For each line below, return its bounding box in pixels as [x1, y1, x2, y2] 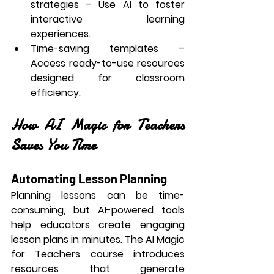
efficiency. [31, 86, 81, 100]
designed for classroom [31, 71, 185, 85]
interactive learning [31, 12, 185, 26]
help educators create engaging [11, 218, 185, 232]
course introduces [80, 247, 185, 261]
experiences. [31, 27, 91, 41]
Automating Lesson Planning [11, 171, 167, 186]
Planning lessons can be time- [11, 188, 185, 202]
